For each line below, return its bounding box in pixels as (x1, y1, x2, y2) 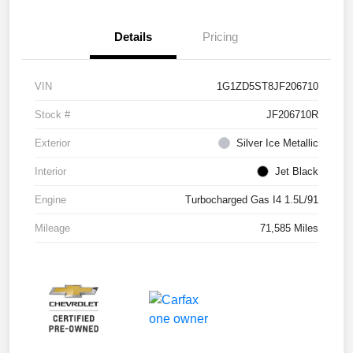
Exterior (35, 137, 70, 150)
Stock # (35, 109, 70, 121)
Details (114, 30, 152, 44)
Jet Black (275, 165, 318, 178)
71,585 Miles (260, 222, 318, 235)
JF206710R (266, 109, 318, 121)
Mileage (35, 222, 70, 235)
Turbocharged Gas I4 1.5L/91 (185, 194, 318, 206)
